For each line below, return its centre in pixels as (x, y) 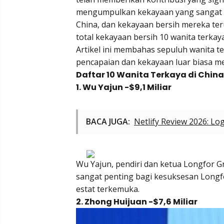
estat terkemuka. (108, 189)
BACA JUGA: (108, 121)
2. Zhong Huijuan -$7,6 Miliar (137, 201)
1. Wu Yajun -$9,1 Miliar (124, 87)
